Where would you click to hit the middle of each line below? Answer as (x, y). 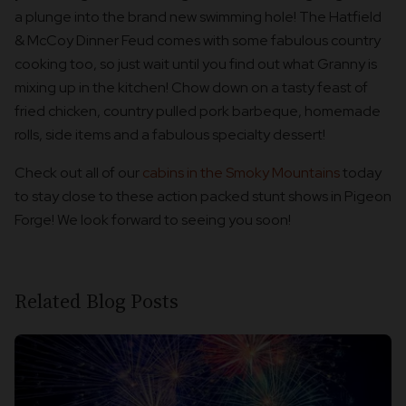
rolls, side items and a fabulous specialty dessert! (170, 135)
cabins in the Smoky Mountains (241, 173)
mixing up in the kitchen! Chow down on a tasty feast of (191, 88)
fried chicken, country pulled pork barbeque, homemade (198, 111)
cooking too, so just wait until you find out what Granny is (196, 64)
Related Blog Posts (97, 301)
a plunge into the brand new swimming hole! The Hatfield (198, 17)
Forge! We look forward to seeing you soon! (153, 220)
